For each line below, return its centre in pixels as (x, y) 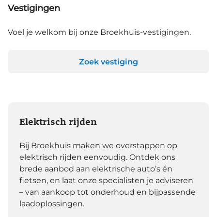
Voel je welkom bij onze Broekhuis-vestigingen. (99, 32)
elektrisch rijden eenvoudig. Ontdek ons (97, 157)
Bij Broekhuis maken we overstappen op (98, 146)
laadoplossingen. (52, 204)
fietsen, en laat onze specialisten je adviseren (106, 181)
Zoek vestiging (108, 62)
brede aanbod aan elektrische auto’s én (96, 169)
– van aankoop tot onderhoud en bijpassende (108, 192)
